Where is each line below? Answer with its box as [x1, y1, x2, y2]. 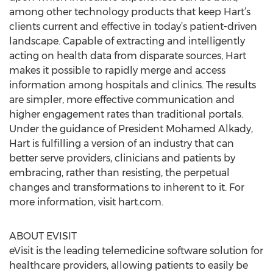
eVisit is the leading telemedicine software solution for [9, 245, 263, 257]
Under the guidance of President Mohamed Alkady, [9, 123, 253, 135]
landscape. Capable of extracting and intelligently [9, 35, 245, 47]
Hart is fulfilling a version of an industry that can [9, 138, 234, 149]
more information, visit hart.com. [9, 196, 163, 208]
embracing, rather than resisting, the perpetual [9, 167, 230, 179]
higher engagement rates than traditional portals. [9, 108, 243, 120]
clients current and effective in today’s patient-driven [9, 21, 257, 32]
